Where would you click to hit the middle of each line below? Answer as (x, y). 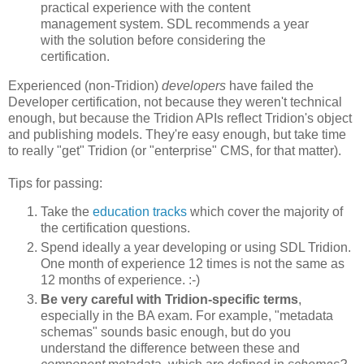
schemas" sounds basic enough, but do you (166, 332)
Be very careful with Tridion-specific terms (169, 300)
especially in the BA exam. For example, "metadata (187, 316)
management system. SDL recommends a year (175, 24)
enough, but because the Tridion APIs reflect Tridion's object (180, 118)
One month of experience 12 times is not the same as (193, 264)
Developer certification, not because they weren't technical (175, 102)
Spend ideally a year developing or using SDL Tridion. (196, 248)
